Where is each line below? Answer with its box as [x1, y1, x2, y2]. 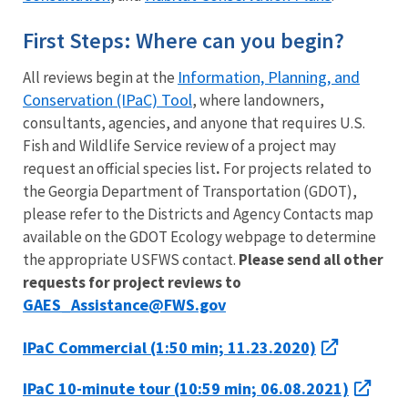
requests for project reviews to [23, 271, 241, 292]
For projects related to [223, 158, 372, 178]
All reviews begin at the [23, 66, 178, 87]
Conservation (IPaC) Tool [23, 88, 192, 110]
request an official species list [23, 158, 216, 178]
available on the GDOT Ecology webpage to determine [23, 226, 376, 247]
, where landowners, [192, 89, 324, 110]
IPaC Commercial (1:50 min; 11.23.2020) [23, 336, 316, 358]
